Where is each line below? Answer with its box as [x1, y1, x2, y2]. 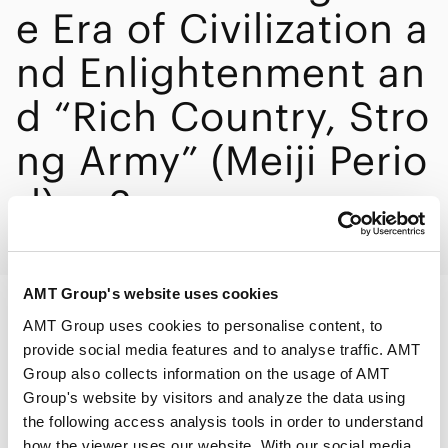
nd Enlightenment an [16, 47, 426, 98]
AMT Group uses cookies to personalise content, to [23, 316, 383, 334]
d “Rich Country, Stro [16, 91, 430, 142]
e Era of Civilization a [16, 3, 429, 54]
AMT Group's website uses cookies [23, 285, 278, 302]
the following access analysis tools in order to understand [23, 412, 423, 430]
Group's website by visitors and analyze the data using [23, 388, 405, 406]
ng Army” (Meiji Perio [16, 135, 428, 186]
